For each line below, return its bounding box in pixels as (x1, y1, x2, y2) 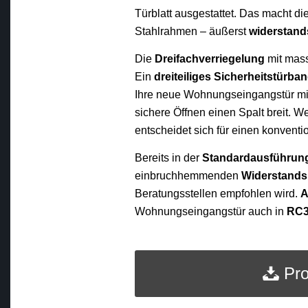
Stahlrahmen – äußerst (135, 25, 250, 38)
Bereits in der (135, 151, 203, 164)
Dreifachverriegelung (155, 52, 265, 65)
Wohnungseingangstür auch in (135, 205, 287, 217)
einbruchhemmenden (135, 169, 242, 181)
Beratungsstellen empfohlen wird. (135, 187, 301, 199)
